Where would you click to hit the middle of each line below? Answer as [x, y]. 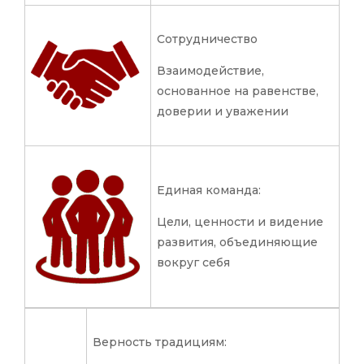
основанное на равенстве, [238, 91]
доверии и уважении [223, 112]
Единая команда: [209, 191]
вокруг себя [193, 263]
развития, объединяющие [237, 243]
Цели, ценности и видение [240, 222]
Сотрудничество [207, 39]
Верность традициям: [160, 342]
